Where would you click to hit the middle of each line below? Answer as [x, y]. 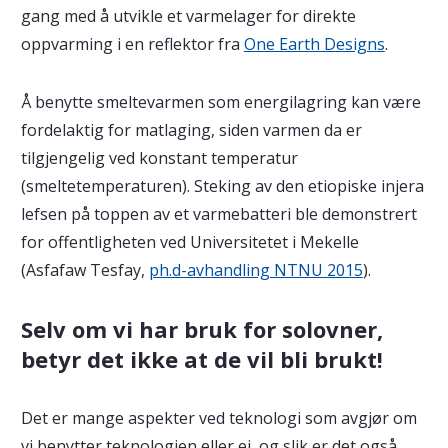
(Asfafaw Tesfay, [84, 269]
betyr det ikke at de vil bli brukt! [201, 358]
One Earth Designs [314, 43]
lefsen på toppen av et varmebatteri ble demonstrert [218, 213]
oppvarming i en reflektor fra [132, 43]
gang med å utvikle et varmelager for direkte [188, 15]
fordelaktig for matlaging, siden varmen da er [191, 129]
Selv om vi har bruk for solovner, [201, 328]
